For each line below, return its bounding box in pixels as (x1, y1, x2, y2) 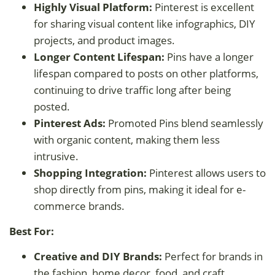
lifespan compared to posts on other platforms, (34, 66, 258, 80)
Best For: (9, 223, 54, 238)
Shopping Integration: (34, 165, 147, 180)
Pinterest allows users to (147, 165, 266, 180)
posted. (34, 99, 70, 114)
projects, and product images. (34, 33, 175, 47)
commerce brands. (34, 198, 125, 213)
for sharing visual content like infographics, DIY (34, 16, 255, 31)
